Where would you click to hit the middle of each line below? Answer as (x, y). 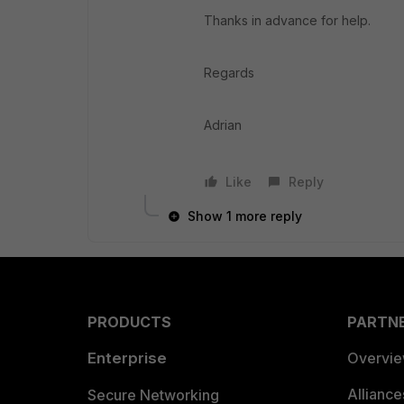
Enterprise (127, 358)
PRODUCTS (129, 322)
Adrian (223, 125)
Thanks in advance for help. (287, 20)
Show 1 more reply (245, 216)
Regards (229, 73)
